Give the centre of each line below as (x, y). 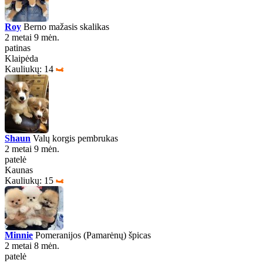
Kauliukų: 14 (29, 69)
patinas (18, 48)
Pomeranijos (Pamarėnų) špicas (92, 235)
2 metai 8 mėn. (32, 246)
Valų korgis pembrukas (74, 138)
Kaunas (19, 170)
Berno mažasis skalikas (65, 27)
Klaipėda (21, 58)
